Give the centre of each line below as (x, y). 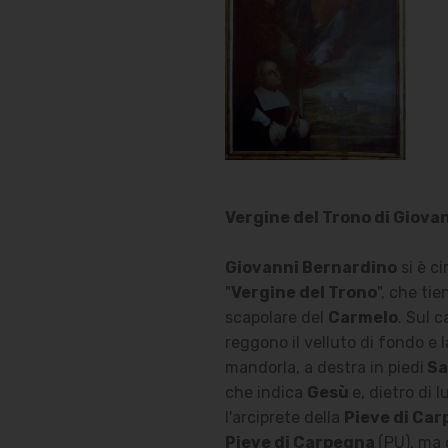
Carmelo (362, 317)
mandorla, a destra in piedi (324, 367)
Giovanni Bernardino (310, 267)
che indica (265, 392)
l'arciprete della (284, 417)
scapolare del (276, 317)
